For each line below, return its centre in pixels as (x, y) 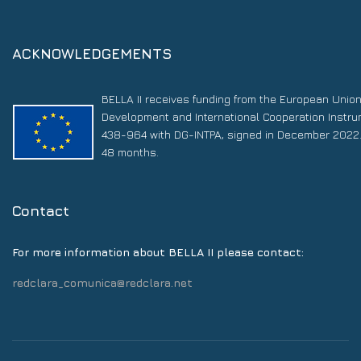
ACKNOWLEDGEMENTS (92, 54)
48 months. (130, 152)
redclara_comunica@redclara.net (102, 283)
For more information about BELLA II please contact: (158, 252)
